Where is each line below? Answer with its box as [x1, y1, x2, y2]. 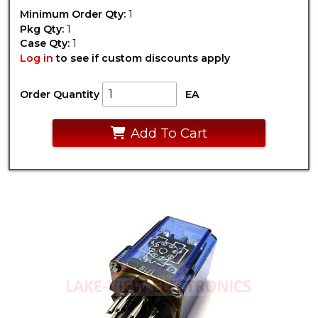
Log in [20, 51, 54, 65]
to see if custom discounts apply [53, 51, 231, 65]
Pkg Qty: [20, 22, 65, 35]
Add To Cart [130, 125, 207, 142]
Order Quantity [20, 87, 100, 101]
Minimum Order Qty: [20, 8, 126, 21]
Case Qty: [20, 37, 70, 50]
